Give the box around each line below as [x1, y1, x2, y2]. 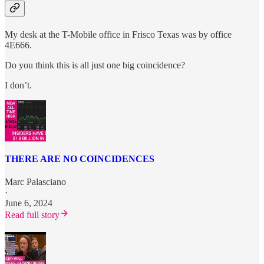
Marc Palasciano [5, 177, 66, 187]
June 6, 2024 [5, 198, 52, 209]
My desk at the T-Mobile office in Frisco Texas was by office [5, 29, 232, 39]
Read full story [5, 210, 60, 220]
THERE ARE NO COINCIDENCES [5, 153, 154, 164]
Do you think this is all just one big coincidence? [5, 60, 185, 70]
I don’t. [5, 80, 32, 90]
